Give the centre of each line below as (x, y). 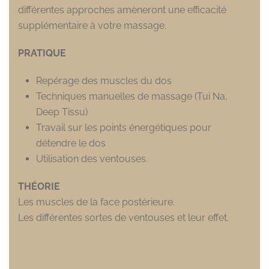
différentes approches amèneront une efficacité (122, 10)
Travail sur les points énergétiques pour (124, 128)
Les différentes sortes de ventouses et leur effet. (123, 218)
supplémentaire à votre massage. (92, 26)
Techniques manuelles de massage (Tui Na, (132, 96)
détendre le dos (71, 143)
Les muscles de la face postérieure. (96, 202)
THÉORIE (39, 186)
